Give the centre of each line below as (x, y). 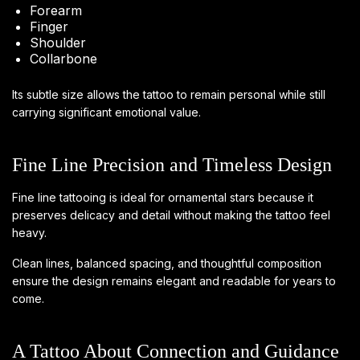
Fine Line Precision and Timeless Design (172, 164)
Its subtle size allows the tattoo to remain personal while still (169, 94)
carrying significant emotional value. (106, 112)
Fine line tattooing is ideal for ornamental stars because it (163, 197)
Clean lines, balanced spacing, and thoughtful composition (167, 263)
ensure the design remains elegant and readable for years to (174, 280)
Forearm (56, 10)
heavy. (29, 232)
